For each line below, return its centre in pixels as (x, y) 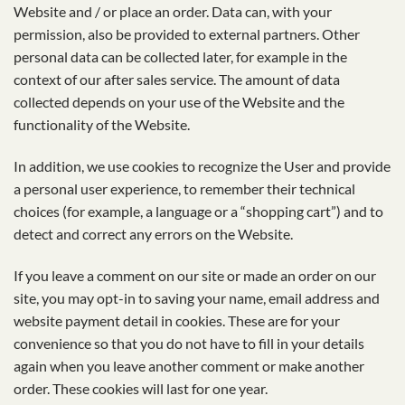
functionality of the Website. (102, 125)
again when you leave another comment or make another (189, 366)
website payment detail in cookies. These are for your (177, 321)
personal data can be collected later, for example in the (180, 57)
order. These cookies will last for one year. (141, 389)
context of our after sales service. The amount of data (177, 80)
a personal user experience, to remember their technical (184, 189)
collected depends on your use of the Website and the (179, 102)
